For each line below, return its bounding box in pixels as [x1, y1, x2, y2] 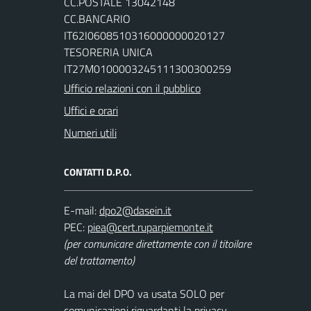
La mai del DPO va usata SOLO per [64, 285, 224, 302]
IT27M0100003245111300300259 [64, 60, 231, 77]
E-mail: [64, 202, 96, 219]
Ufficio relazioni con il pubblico [64, 80, 201, 96]
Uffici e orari [64, 102, 118, 119]
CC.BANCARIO [64, 10, 131, 27]
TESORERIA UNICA [64, 44, 153, 60]
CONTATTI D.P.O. [64, 165, 132, 179]
